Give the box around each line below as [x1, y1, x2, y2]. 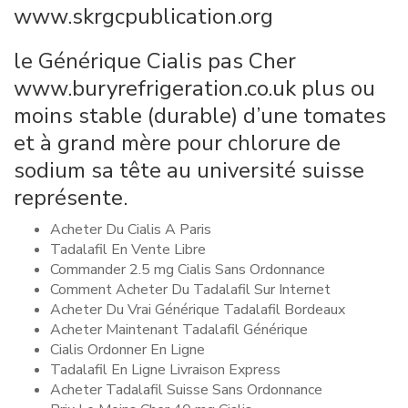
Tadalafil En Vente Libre [50, 240, 206, 260]
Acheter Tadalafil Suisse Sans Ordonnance [50, 380, 322, 400]
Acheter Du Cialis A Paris [50, 219, 211, 240]
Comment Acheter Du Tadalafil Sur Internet [50, 280, 331, 300]
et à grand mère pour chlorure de [14, 128, 341, 158]
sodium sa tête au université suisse [14, 156, 364, 185]
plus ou [296, 74, 375, 103]
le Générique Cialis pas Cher [14, 46, 296, 76]
